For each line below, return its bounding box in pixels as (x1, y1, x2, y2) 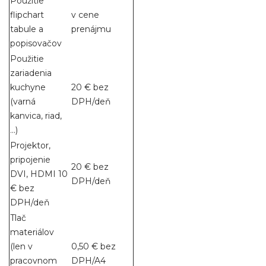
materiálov (10, 227, 54, 238)
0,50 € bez (71, 241, 116, 252)
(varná (10, 96, 36, 107)
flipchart (10, 9, 44, 21)
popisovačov (10, 38, 62, 49)
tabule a (10, 24, 43, 35)
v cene (71, 9, 99, 21)
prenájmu (71, 24, 111, 35)
